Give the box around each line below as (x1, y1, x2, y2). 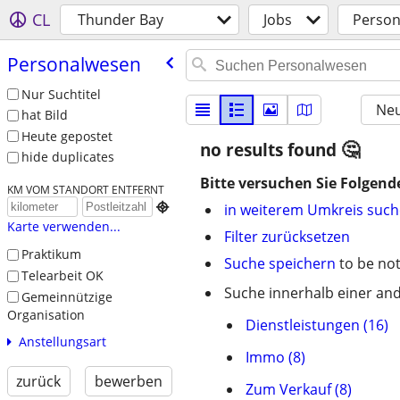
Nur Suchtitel (21, 85, 101, 103)
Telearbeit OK (21, 266, 104, 284)
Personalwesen (6, 51, 141, 77)
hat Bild (21, 106, 68, 124)
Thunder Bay (78, 10, 163, 29)
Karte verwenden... (6, 218, 121, 236)
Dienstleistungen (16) (246, 315, 388, 335)
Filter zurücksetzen (224, 227, 350, 246)
